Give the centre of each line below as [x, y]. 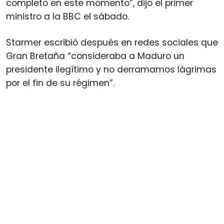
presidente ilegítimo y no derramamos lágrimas [111, 69]
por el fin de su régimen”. [60, 83]
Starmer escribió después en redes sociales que [112, 42]
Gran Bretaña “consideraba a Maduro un [95, 56]
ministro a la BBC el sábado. [67, 16]
